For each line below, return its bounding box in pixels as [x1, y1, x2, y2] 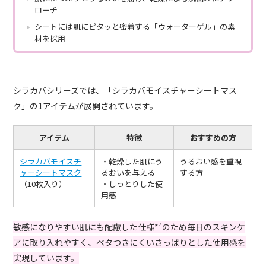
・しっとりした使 [101, 178, 163, 189]
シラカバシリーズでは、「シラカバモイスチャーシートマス [13, 84, 237, 96]
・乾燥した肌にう [101, 156, 163, 167]
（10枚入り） [20, 178, 67, 189]
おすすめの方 [189, 132, 236, 143]
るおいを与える [101, 167, 156, 178]
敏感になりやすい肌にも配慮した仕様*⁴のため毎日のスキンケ [13, 221, 246, 233]
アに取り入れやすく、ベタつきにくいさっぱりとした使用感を [13, 236, 246, 248]
